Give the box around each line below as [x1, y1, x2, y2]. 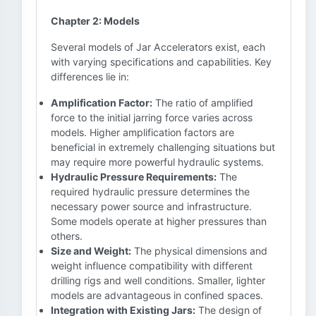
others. [51, 230, 83, 242]
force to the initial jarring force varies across [51, 111, 253, 123]
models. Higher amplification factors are [51, 126, 234, 138]
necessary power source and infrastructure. [51, 200, 252, 212]
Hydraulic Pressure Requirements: [51, 171, 217, 183]
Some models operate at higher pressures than [51, 215, 267, 227]
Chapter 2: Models [51, 15, 140, 27]
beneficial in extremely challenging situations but [51, 141, 275, 153]
